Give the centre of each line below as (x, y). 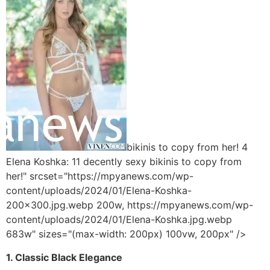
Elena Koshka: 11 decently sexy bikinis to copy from (124, 162)
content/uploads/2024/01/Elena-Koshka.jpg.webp (119, 220)
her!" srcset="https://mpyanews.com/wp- (100, 176)
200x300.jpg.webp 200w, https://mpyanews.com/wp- (130, 205)
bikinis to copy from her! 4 (187, 147)
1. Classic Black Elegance (64, 257)
